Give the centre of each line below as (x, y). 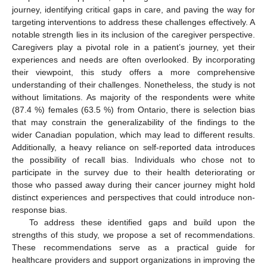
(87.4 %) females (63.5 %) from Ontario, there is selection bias (133, 109)
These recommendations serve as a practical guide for (133, 247)
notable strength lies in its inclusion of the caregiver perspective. (133, 34)
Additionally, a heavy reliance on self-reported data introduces (133, 147)
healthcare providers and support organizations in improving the (133, 260)
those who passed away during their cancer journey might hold (133, 184)
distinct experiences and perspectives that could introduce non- (133, 197)
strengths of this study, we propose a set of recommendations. (133, 235)
